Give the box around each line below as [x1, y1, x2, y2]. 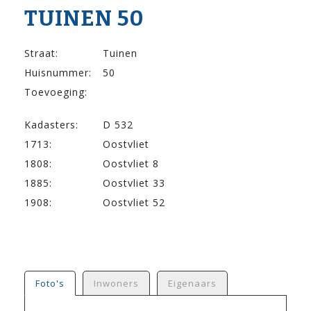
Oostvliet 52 [103, 196, 165, 210]
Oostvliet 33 [103, 176, 165, 190]
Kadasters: [24, 118, 78, 132]
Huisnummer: [24, 66, 92, 80]
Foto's [35, 277, 65, 290]
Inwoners [94, 277, 139, 290]
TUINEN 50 [24, 5, 144, 31]
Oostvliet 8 [103, 157, 159, 171]
